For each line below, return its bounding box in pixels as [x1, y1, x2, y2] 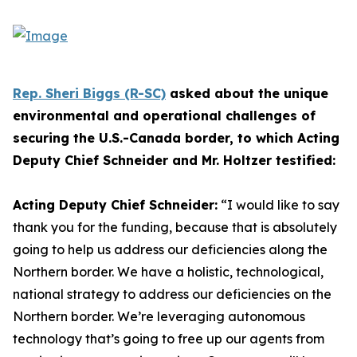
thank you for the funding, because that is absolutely [13, 219, 337, 235]
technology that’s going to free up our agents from [13, 331, 324, 347]
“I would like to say [218, 197, 339, 213]
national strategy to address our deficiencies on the [13, 286, 331, 302]
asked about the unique [166, 85, 328, 101]
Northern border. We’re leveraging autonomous [13, 308, 305, 324]
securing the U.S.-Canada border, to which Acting [13, 130, 339, 146]
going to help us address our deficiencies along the [13, 241, 328, 257]
